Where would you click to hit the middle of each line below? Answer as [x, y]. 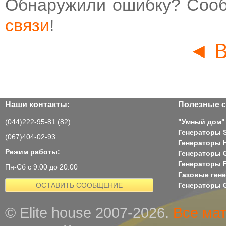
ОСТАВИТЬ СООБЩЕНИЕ [79, 185]
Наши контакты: [37, 105]
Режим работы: [33, 152]
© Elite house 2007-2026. [89, 213]
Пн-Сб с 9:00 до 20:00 [41, 167]
